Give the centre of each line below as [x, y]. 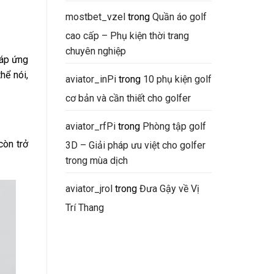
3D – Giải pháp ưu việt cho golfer [135, 146]
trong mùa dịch [97, 161]
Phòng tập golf [174, 127]
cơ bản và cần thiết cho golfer [128, 98]
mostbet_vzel [95, 17]
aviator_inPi [91, 80]
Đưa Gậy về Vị [169, 189]
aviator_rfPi [91, 127]
